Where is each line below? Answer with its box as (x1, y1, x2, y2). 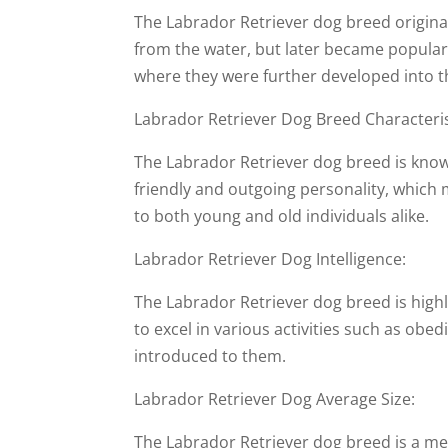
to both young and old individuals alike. (134, 205, 430, 227)
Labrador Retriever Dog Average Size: (134, 388, 416, 410)
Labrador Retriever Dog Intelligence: (134, 248, 407, 270)
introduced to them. (134, 345, 287, 367)
